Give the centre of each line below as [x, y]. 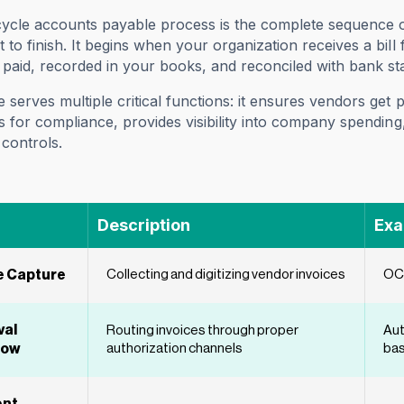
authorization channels [174, 349]
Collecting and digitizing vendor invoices [226, 275]
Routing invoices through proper [202, 331]
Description [143, 225]
